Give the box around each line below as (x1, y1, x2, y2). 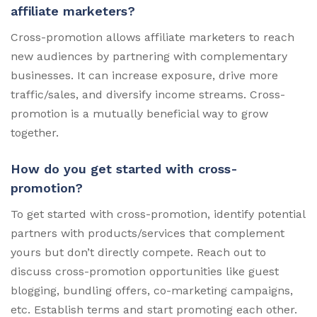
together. (11, 125, 59, 139)
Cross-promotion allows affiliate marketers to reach (11, 30, 294, 44)
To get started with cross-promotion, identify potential (11, 207, 305, 221)
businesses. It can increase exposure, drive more (11, 68, 278, 82)
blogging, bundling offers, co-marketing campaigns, (11, 283, 293, 297)
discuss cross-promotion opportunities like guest (11, 264, 279, 278)
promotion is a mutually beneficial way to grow (11, 106, 268, 120)
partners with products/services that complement (11, 226, 284, 240)
